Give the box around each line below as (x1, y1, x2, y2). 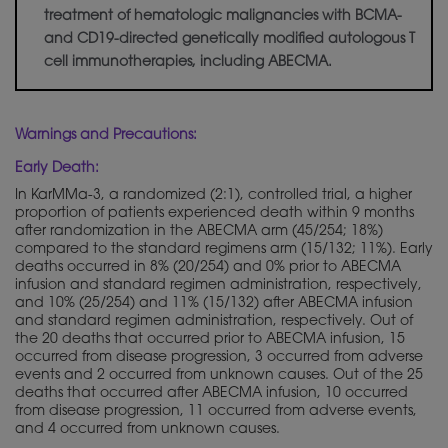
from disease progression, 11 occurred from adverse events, (15, 405, 417, 420)
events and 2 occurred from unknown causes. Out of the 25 (15, 369, 423, 384)
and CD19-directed (44, 33, 182, 48)
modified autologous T (259, 33, 415, 48)
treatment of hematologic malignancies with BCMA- (44, 10, 402, 25)
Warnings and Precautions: (15, 129, 197, 144)
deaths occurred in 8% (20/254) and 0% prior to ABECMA (15, 261, 401, 276)
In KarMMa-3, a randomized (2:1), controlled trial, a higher (15, 189, 412, 204)
